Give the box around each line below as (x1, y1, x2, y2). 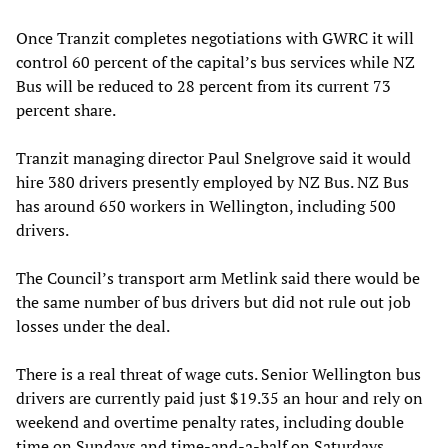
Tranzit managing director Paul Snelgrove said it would (16, 146, 411, 169)
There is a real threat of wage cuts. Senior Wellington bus (16, 362, 421, 385)
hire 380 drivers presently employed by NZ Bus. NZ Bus (16, 170, 409, 193)
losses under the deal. (16, 314, 170, 337)
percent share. (16, 98, 116, 121)
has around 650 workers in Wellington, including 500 (16, 194, 396, 217)
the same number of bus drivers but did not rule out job (16, 290, 411, 313)
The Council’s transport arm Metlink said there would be (16, 266, 420, 289)
